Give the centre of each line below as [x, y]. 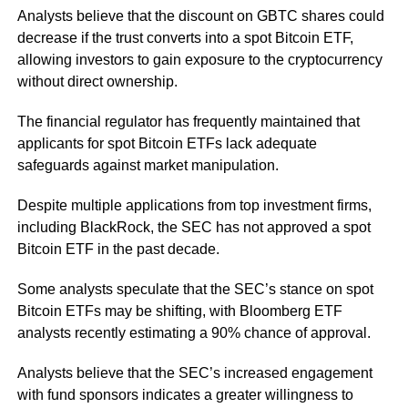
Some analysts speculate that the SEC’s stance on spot [195, 290]
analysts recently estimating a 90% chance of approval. [194, 333]
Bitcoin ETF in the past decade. [118, 250]
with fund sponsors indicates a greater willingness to [185, 395]
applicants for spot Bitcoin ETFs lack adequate [167, 144]
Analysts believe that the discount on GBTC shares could [200, 16]
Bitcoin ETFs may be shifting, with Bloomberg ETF [179, 311]
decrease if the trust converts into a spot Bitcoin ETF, [185, 38]
